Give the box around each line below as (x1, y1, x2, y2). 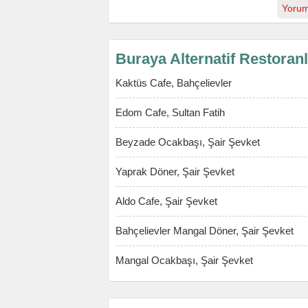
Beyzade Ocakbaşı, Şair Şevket (115, 136, 260, 148)
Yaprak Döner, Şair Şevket (115, 166, 234, 177)
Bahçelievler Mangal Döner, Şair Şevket (115, 225, 294, 236)
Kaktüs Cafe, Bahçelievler (115, 77, 232, 89)
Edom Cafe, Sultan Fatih (115, 107, 225, 118)
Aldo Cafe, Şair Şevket (115, 195, 217, 207)
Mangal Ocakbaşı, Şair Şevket (115, 254, 253, 266)
